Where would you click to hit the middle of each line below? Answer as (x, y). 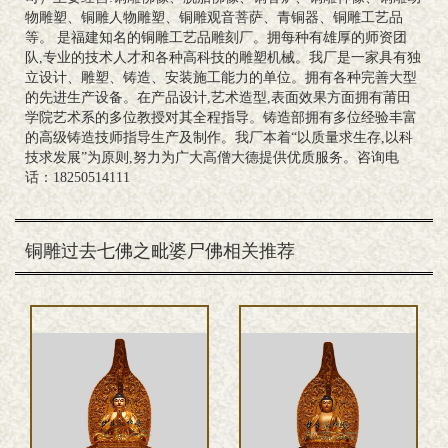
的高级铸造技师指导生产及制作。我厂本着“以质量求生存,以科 (219, 138)
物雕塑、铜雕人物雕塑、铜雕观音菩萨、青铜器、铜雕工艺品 (214, 18)
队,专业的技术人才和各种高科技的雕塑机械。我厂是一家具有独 (223, 58)
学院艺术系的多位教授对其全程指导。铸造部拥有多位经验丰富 (221, 118)
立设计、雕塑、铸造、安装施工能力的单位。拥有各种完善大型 (221, 78)
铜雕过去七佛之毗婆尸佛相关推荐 (160, 251)
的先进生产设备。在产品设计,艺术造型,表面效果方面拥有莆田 (218, 98)
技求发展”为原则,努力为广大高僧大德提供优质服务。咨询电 (212, 158)
